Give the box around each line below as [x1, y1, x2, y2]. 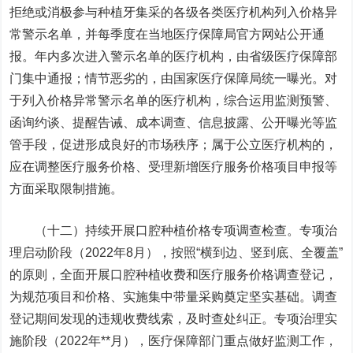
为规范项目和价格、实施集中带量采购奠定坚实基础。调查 [9, 290, 338, 303]
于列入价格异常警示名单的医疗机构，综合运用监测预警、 [9, 94, 338, 107]
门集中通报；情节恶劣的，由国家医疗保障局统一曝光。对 [9, 72, 338, 85]
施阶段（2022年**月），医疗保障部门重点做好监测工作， [9, 334, 338, 347]
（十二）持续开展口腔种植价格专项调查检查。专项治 [9, 224, 338, 237]
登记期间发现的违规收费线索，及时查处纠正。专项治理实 [9, 312, 338, 325]
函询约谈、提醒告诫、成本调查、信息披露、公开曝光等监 [9, 116, 338, 129]
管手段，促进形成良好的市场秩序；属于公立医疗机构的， [9, 138, 338, 151]
